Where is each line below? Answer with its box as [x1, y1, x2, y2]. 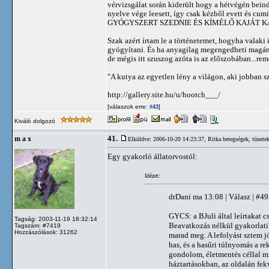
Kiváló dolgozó [14, 118, 57, 124]
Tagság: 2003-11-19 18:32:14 [14, 216, 97, 222]
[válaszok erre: [107, 103, 148, 110]
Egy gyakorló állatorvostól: [107, 152, 198, 161]
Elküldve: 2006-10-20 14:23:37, [128, 136, 208, 142]
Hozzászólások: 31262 [14, 229, 77, 235]
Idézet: [144, 172, 160, 179]
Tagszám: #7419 [14, 222, 61, 229]
